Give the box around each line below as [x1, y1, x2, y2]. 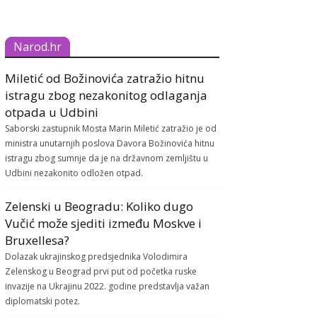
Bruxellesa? [5, 231, 70, 248]
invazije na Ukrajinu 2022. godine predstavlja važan [5, 279, 210, 292]
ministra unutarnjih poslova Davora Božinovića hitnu [5, 137, 215, 149]
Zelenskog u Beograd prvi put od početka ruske [5, 265, 197, 277]
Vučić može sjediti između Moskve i [5, 214, 202, 231]
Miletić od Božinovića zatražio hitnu [5, 69, 205, 86]
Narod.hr [13, 38, 62, 54]
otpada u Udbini [5, 103, 99, 120]
